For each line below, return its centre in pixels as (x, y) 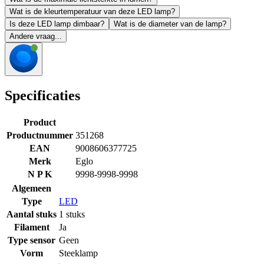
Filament (32, 227)
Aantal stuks (32, 214)
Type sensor (32, 240)
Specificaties (42, 96)
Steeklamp (78, 253)
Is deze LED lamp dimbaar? (57, 24)
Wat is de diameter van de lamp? (170, 24)
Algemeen (32, 188)
